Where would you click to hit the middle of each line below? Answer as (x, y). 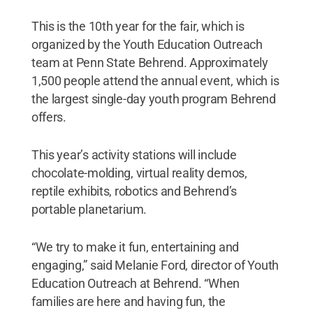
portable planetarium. (89, 209)
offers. (49, 117)
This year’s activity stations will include (134, 154)
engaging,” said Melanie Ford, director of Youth (155, 265)
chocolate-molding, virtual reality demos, (139, 173)
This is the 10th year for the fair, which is (138, 26)
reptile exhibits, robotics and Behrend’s (134, 191)
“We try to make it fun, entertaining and (135, 247)
